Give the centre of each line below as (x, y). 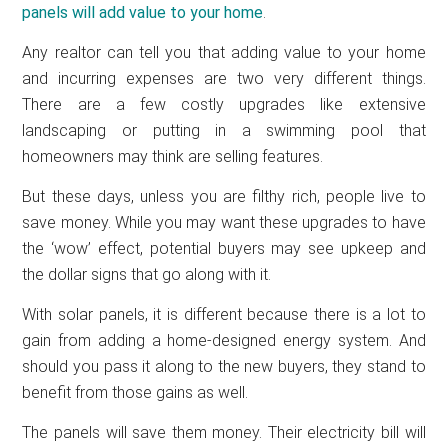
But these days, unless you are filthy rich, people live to (224, 196)
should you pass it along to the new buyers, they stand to (224, 366)
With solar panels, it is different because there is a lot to (224, 314)
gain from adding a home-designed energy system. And (224, 340)
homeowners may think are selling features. (173, 156)
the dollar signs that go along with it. (147, 274)
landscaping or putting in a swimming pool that (224, 130)
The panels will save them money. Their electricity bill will (224, 432)
